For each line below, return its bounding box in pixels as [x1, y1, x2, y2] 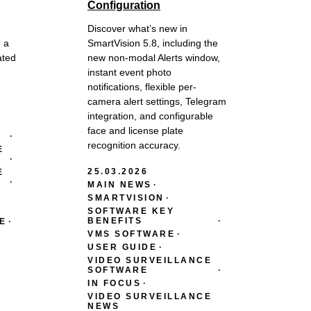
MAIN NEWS [87, 179, 152, 190]
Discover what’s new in [87, 22, 187, 34]
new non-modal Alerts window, [87, 51, 220, 63]
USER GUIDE [87, 242, 157, 252]
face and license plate [87, 124, 183, 136]
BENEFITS [87, 215, 142, 226]
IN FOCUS [87, 278, 141, 288]
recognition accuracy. [87, 139, 180, 151]
